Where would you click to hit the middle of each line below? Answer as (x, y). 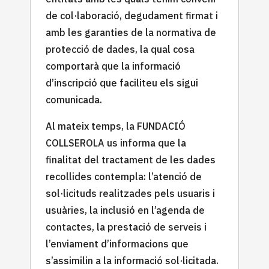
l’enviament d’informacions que (117, 243)
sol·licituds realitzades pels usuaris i (130, 193)
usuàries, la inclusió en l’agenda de (125, 210)
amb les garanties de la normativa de (131, 32)
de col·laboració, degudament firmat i (132, 15)
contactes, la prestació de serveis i (126, 227)
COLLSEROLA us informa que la (116, 143)
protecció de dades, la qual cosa (120, 49)
